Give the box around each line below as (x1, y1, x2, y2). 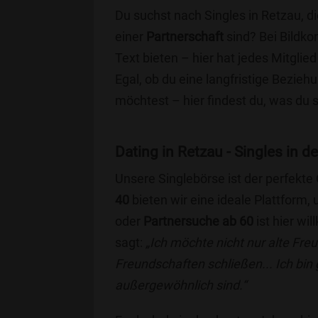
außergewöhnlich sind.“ (115, 278, 246, 292)
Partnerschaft (146, 29, 224, 44)
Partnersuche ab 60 (143, 214, 253, 229)
